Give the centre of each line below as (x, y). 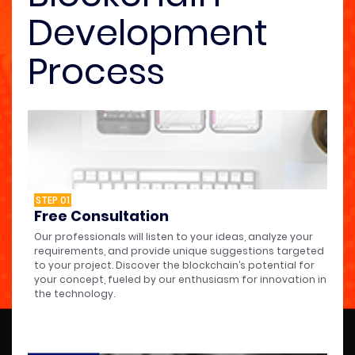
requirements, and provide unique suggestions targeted (179, 251)
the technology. (74, 294)
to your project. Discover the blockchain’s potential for (174, 265)
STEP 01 (53, 200)
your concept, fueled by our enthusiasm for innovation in (180, 280)
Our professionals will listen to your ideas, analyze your (174, 237)
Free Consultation (101, 216)
